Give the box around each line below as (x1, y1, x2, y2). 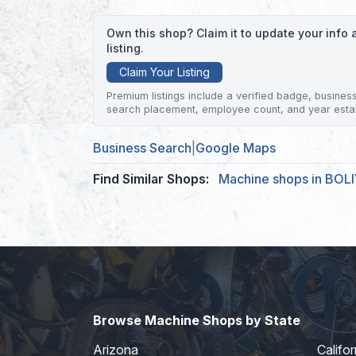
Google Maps (195, 139, 276, 156)
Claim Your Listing (119, 64, 210, 79)
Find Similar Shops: (93, 170, 209, 187)
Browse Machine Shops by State (93, 311, 300, 328)
